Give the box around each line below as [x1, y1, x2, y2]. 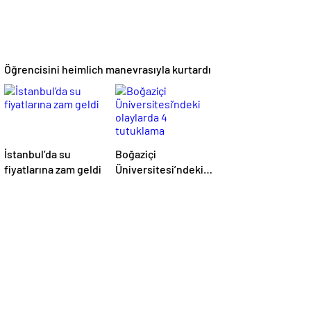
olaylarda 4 [115, 178, 168, 192]
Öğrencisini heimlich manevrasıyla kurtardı [4, 62, 211, 76]
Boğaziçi [115, 147, 156, 161]
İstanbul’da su [4, 147, 71, 161]
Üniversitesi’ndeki [115, 162, 203, 176]
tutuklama [115, 193, 165, 207]
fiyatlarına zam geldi [4, 162, 101, 176]
